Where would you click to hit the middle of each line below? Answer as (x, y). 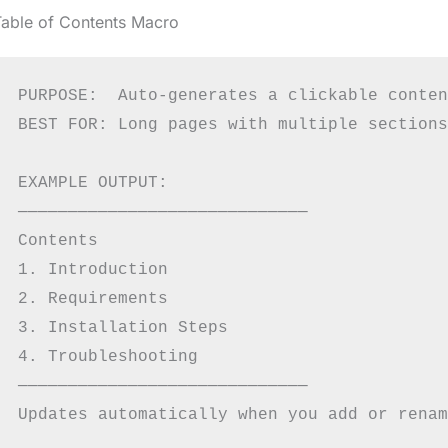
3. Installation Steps (122, 328)
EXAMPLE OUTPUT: (92, 183)
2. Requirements (92, 299)
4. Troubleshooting (107, 357)
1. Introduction (92, 270)
